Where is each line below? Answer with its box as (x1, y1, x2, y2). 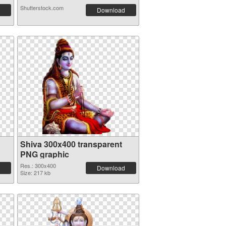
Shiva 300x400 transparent (20, 138, 122, 150)
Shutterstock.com (20, 4, 64, 12)
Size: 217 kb (20, 168, 50, 177)
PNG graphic (20, 148, 69, 160)
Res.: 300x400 (20, 161, 56, 169)
